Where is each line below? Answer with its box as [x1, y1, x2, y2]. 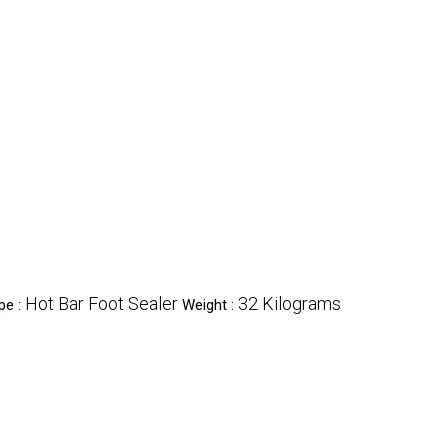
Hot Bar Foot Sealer [25, 293, 178, 314]
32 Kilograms [238, 293, 341, 314]
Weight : [182, 296, 238, 314]
